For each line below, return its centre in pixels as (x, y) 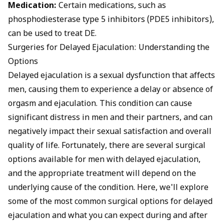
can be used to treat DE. (52, 34)
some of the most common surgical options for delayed (110, 202)
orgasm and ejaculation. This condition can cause (100, 104)
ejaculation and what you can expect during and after (108, 216)
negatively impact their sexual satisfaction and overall (110, 132)
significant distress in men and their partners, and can (110, 118)
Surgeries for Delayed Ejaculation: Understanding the (109, 48)
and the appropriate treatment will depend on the (102, 174)
